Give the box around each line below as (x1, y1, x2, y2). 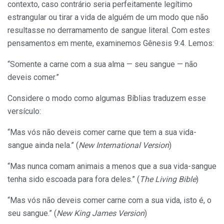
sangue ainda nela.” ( (7, 140, 78, 150)
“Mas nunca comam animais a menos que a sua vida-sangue (7, 161, 216, 171)
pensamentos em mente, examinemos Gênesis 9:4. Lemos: (7, 38, 214, 48)
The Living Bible (139, 174, 196, 184)
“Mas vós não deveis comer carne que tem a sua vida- (7, 127, 196, 137)
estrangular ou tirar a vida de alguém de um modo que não (7, 12, 208, 22)
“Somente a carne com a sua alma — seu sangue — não (7, 59, 197, 69)
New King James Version (56, 208, 144, 218)
